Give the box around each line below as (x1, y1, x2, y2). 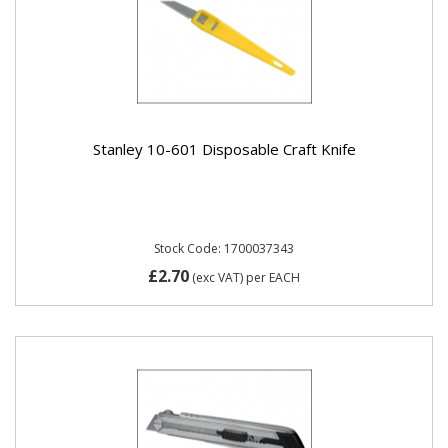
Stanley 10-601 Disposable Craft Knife (92, 138, 356, 159)
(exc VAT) (189, 268, 246, 286)
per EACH (246, 268, 300, 286)
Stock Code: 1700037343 (154, 240, 294, 257)
